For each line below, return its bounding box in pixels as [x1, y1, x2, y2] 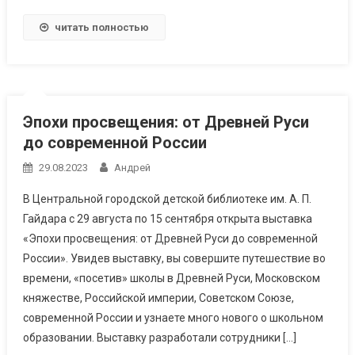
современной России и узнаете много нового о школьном [22, 311, 323, 324]
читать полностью [54, 21, 149, 33]
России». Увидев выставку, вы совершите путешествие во [22, 251, 326, 265]
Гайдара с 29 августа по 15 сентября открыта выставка [22, 212, 312, 225]
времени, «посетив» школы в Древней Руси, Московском [22, 271, 320, 284]
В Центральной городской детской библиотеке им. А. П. [22, 192, 311, 205]
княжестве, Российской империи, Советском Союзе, [22, 291, 294, 304]
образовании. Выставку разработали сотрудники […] [22, 330, 296, 344]
